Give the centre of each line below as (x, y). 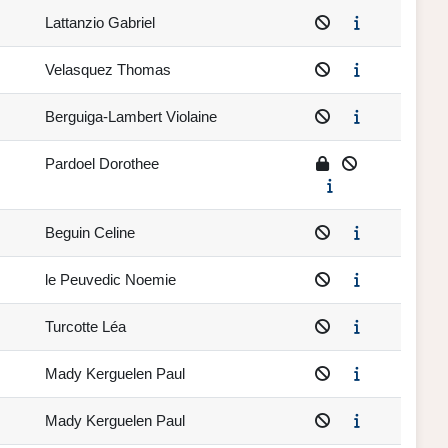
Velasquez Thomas (108, 70)
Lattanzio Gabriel (100, 23)
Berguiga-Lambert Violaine (131, 117)
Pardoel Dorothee (102, 164)
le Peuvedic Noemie (110, 280)
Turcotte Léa (85, 327)
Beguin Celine (90, 233)
